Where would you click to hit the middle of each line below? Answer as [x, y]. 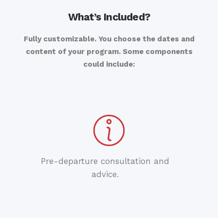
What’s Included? [109, 17]
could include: [109, 64]
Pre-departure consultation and [105, 161]
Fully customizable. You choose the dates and [109, 39]
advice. [105, 174]
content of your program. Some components [109, 52]
